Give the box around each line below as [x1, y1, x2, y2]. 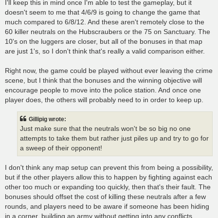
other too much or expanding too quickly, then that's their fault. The [5, 183, 211, 191]
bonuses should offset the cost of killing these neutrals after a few [5, 193, 206, 201]
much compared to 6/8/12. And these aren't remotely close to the [5, 18, 204, 26]
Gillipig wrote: [29, 115, 66, 123]
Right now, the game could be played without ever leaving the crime [5, 67, 213, 75]
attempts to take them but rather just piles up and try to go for [20, 134, 209, 142]
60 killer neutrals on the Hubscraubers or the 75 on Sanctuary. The [5, 28, 210, 36]
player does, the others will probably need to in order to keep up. [5, 96, 203, 104]
